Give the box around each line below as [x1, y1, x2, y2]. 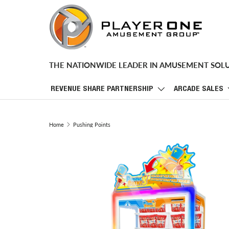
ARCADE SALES [174, 85, 223, 93]
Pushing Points [73, 121, 110, 128]
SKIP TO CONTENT [11, 13, 72, 20]
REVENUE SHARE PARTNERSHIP [51, 85, 153, 93]
